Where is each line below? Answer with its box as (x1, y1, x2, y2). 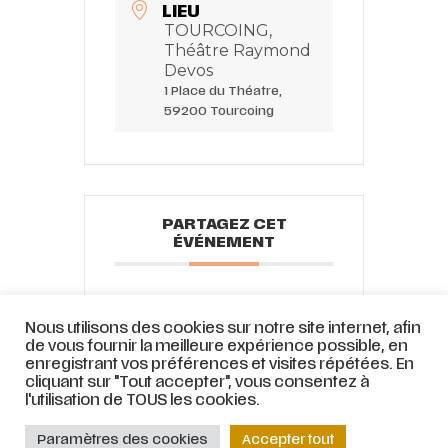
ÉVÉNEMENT (173, 233, 275, 253)
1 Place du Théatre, (164, 83, 282, 100)
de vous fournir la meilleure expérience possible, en (25, 337, 408, 356)
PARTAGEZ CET (161, 215, 287, 235)
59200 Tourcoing (164, 103, 274, 120)
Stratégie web (327, 419, 402, 433)
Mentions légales (225, 419, 321, 433)
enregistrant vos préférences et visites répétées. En (25, 355, 414, 374)
